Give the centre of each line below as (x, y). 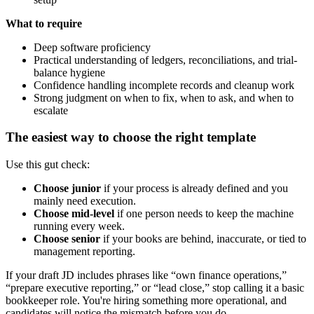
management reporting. (84, 252)
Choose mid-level (74, 214)
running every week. (79, 226)
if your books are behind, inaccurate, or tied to (203, 239)
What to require (44, 23)
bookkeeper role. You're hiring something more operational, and (146, 301)
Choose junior (67, 189)
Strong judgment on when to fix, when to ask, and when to (164, 97)
